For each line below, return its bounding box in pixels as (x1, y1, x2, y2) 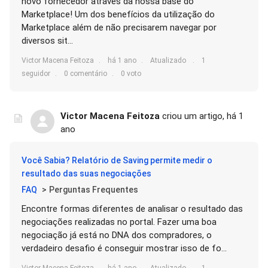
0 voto (121, 69, 141, 78)
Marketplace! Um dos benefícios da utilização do (22, 9, 215, 20)
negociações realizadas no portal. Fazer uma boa (22, 217, 217, 227)
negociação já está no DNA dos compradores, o (22, 230, 212, 240)
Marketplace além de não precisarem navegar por (22, 22, 217, 33)
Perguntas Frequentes (49, 185, 138, 194)
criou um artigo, (160, 111, 227, 121)
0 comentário (64, 69, 107, 78)
